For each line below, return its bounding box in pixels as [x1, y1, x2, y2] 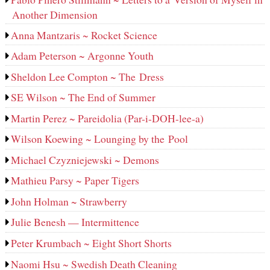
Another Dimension [11, 7, 98, 22]
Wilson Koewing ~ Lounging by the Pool [11, 131, 189, 146]
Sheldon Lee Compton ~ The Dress [11, 69, 165, 84]
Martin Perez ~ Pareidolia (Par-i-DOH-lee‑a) [11, 110, 204, 125]
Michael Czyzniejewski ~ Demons [11, 152, 160, 167]
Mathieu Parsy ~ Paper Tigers [11, 173, 140, 188]
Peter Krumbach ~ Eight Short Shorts [11, 235, 172, 250]
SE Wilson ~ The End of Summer [11, 90, 156, 105]
